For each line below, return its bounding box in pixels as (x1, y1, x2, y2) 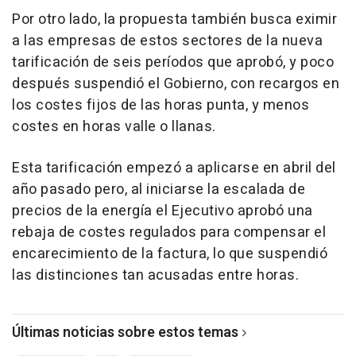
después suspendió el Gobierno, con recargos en (12, 73, 339, 95)
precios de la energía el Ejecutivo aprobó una (12, 200, 313, 222)
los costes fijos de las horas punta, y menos (12, 95, 309, 117)
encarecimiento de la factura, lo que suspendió (12, 243, 327, 265)
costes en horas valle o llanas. (12, 116, 216, 138)
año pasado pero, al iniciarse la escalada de (12, 179, 305, 201)
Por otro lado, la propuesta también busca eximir (12, 9, 337, 31)
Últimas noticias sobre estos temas (12, 322, 238, 344)
